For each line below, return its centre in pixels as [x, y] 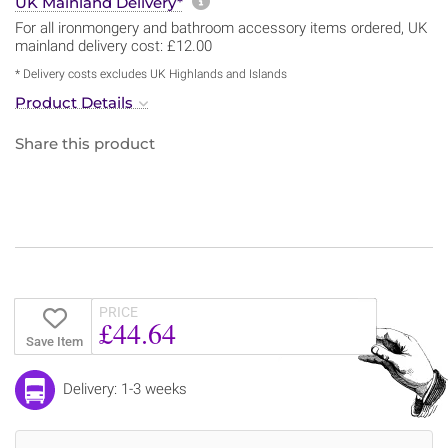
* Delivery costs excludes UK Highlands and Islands [151, 73]
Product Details [74, 102]
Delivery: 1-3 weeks [125, 388]
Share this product [85, 143]
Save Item [54, 341]
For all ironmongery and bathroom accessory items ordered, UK [221, 27]
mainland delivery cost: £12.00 [113, 45]
